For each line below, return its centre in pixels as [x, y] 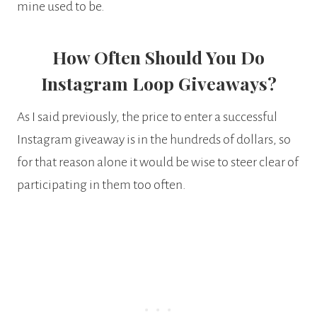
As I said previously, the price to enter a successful [147, 116]
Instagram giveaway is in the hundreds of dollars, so [154, 139]
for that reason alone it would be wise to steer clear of [158, 162]
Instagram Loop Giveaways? [158, 83]
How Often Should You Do [158, 57]
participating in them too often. [102, 184]
